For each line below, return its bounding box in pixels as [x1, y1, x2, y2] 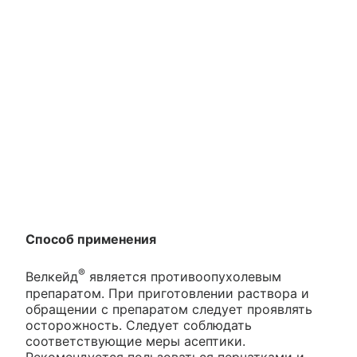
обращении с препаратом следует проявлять [25, 300, 312, 317]
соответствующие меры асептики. [25, 332, 245, 349]
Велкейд [25, 269, 78, 285]
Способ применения [25, 231, 156, 248]
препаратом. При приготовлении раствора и [25, 284, 309, 301]
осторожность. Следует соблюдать [25, 316, 252, 333]
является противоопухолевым [85, 269, 281, 285]
